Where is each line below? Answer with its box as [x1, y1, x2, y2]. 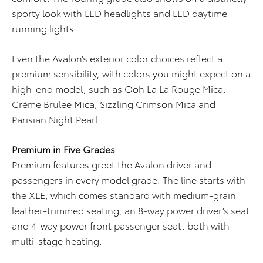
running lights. [12, 21, 77, 35]
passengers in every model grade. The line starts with [12, 173, 245, 187]
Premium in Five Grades [12, 142, 115, 156]
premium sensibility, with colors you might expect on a [12, 66, 251, 80]
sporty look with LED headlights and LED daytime [12, 6, 227, 20]
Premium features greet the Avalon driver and [12, 157, 211, 171]
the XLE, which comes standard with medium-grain [12, 188, 236, 202]
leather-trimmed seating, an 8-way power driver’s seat [12, 203, 249, 217]
